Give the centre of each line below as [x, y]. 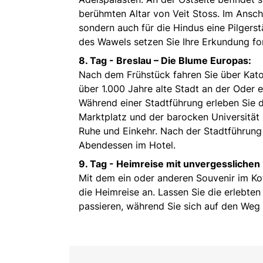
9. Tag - [97, 164]
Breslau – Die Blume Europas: [184, 61]
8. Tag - [97, 61]
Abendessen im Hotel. [127, 145]
